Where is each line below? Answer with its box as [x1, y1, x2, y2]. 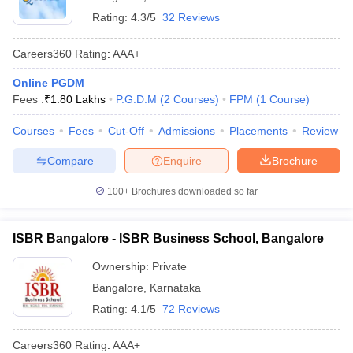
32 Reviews [162, 11, 220, 24]
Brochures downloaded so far [129, 186, 258, 197]
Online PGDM [13, 76, 84, 89]
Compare [46, 154, 94, 167]
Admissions [158, 124, 215, 137]
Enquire [163, 154, 202, 167]
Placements [229, 124, 288, 137]
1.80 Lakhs [50, 93, 106, 106]
